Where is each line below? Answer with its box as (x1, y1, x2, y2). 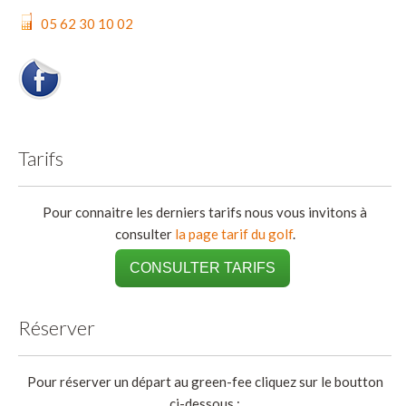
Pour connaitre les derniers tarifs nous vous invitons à (43, 203, 368, 220)
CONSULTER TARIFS (130, 259, 276, 275)
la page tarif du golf (174, 225, 293, 242)
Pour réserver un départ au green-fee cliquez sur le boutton (26, 372, 383, 390)
